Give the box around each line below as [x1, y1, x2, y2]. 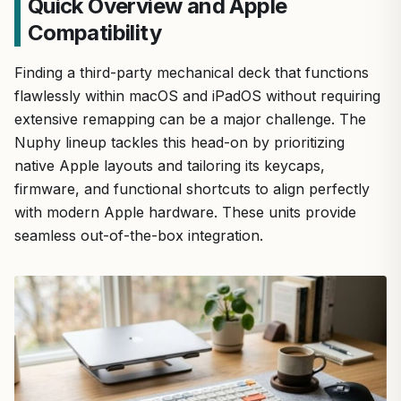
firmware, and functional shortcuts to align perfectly [14, 179, 370, 198]
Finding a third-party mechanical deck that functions [14, 63, 369, 81]
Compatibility [27, 19, 161, 46]
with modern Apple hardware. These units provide [14, 202, 356, 221]
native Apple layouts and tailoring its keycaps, [14, 156, 325, 175]
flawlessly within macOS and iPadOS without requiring [14, 86, 380, 105]
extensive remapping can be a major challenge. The [14, 109, 366, 128]
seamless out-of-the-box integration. [14, 226, 263, 244]
